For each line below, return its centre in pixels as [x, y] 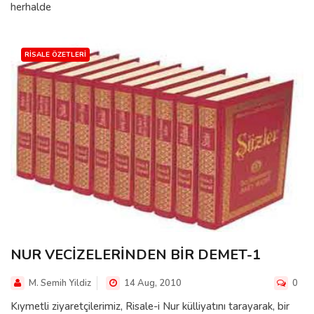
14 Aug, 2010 [152, 284]
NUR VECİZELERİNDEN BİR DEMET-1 [136, 255]
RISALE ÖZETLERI [55, 54]
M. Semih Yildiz [60, 284]
